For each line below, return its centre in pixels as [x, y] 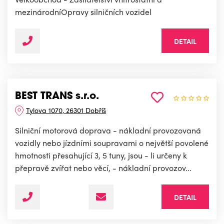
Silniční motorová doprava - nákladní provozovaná [108, 130]
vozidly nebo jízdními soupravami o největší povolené [112, 143]
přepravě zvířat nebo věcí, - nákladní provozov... [103, 168]
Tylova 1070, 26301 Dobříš [66, 110]
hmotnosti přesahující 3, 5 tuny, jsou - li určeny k [101, 155]
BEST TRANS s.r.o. [57, 97]
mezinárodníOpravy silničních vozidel [83, 12]
